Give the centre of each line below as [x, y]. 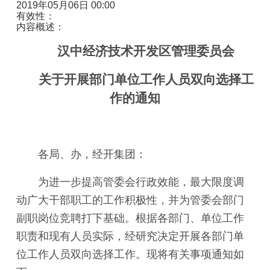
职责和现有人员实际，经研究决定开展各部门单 [130, 236]
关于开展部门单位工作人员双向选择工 [146, 80]
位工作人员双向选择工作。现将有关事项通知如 [130, 254]
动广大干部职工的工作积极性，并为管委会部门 [130, 200]
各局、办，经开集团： [92, 154]
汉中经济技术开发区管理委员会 [146, 51]
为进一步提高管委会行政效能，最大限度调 [141, 182]
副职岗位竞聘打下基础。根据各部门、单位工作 [130, 218]
